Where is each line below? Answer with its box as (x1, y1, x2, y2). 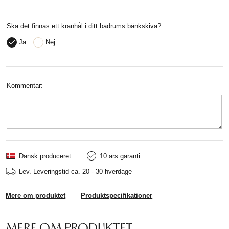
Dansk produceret (19, 152, 72, 160)
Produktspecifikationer (81, 192, 153, 200)
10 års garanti (100, 152, 141, 160)
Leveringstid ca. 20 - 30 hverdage (33, 167, 132, 175)
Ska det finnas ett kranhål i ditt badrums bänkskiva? (7, 22, 162, 30)
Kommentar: (7, 82, 43, 90)
